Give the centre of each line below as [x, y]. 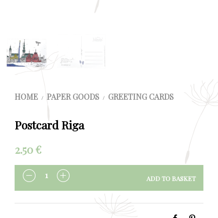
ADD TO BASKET [171, 178]
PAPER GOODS [73, 97]
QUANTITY [37, 181]
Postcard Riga [49, 125]
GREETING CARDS [141, 97]
